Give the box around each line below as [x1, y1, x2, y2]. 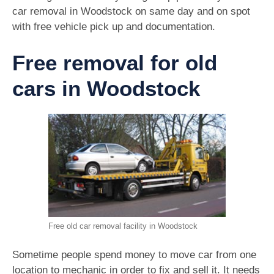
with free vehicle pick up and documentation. [12, 21, 215, 33]
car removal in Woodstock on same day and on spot [12, 6, 250, 18]
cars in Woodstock [12, 76, 200, 100]
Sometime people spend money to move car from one [12, 249, 256, 261]
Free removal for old [12, 50, 217, 75]
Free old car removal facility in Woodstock [48, 221, 198, 231]
